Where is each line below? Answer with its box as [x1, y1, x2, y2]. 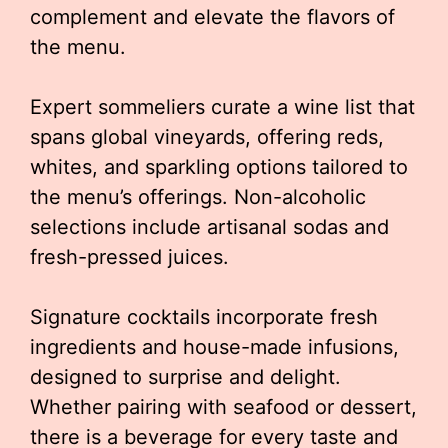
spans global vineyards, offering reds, [30, 125, 384, 149]
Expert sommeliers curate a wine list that [30, 95, 415, 119]
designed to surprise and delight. [30, 365, 341, 389]
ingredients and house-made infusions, [30, 335, 399, 359]
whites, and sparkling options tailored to [30, 155, 408, 179]
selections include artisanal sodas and [30, 215, 389, 239]
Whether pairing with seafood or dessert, [30, 395, 417, 419]
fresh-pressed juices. [30, 245, 229, 269]
